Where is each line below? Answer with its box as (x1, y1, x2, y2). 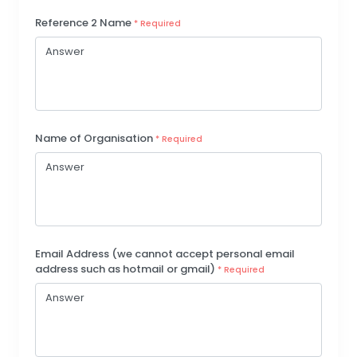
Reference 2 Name (35, 14, 134, 30)
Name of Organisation (35, 130, 155, 146)
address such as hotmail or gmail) (35, 261, 218, 277)
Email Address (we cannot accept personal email (35, 245, 295, 261)
